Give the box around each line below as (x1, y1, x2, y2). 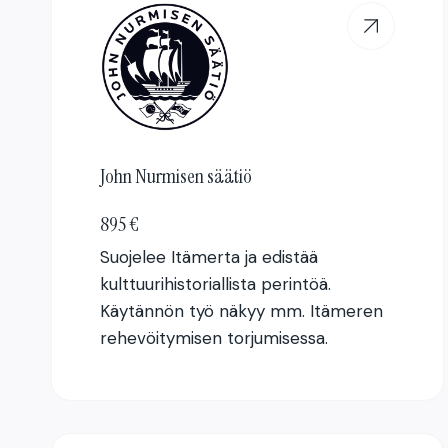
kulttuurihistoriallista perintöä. (100, 273, 331, 296)
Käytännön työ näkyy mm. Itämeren (100, 300, 383, 323)
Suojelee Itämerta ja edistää (100, 246, 318, 269)
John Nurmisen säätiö (100, 163, 252, 190)
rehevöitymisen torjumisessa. (100, 327, 328, 350)
